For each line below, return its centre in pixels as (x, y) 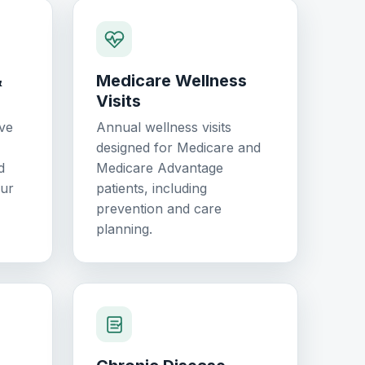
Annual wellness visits (164, 128)
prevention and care (159, 209)
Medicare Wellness (172, 81)
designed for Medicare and (178, 148)
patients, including (152, 189)
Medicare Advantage (160, 168)
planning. (124, 229)
